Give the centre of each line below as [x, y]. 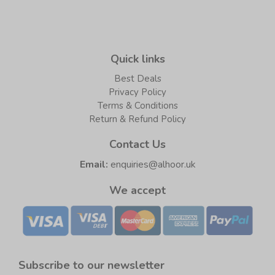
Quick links [137, 59]
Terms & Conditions [137, 105]
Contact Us [137, 144]
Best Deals [137, 78]
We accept [137, 190]
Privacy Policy [137, 92]
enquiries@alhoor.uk [153, 164]
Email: [94, 164]
